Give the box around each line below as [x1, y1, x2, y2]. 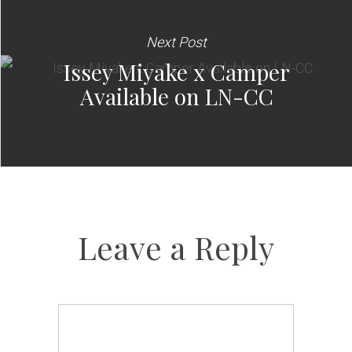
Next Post [146, 33, 207, 50]
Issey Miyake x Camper [63, 57, 290, 86]
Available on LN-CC [79, 81, 273, 111]
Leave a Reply [78, 226, 274, 269]
